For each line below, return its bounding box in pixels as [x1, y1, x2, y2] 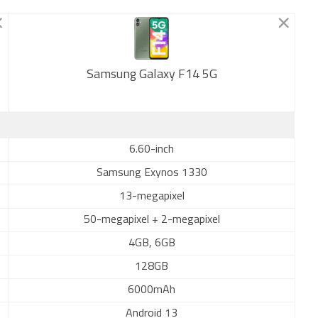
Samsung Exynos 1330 [96, 168, 207, 179]
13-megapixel [119, 191, 185, 202]
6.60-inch [129, 144, 174, 155]
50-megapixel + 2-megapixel [83, 214, 220, 226]
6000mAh [128, 285, 175, 296]
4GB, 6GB [128, 238, 175, 249]
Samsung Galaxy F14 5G [86, 68, 217, 82]
